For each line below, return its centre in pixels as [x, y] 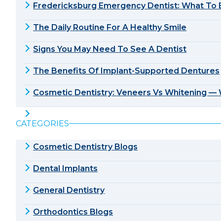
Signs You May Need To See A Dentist [110, 49]
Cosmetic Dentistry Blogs [86, 147]
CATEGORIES [42, 123]
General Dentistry [69, 190]
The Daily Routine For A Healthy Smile [110, 27]
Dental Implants [66, 168]
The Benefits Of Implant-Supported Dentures [127, 71]
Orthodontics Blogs [73, 212]
